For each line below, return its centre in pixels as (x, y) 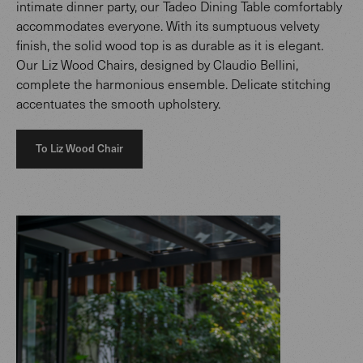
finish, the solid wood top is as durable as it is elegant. (170, 45)
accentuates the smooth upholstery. (118, 104)
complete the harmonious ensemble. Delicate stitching (173, 84)
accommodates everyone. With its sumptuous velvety (168, 26)
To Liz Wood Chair (79, 148)
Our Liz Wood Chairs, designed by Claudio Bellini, (157, 65)
